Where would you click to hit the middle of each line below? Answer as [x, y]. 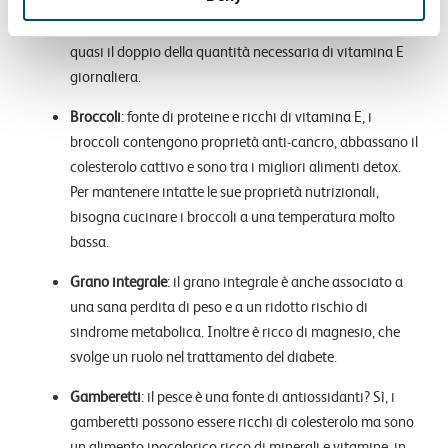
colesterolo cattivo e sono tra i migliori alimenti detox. [235, 166]
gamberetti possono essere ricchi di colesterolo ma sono [242, 421]
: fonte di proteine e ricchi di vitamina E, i [246, 116]
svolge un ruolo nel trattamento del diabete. [203, 356]
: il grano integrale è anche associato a [285, 281]
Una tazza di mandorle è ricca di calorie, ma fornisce [230, 26]
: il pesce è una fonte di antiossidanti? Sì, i [268, 396]
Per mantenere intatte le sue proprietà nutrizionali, [224, 191]
